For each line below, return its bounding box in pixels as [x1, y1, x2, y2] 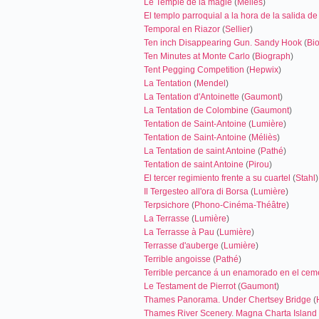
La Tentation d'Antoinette [144, 92, 239, 102]
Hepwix [249, 65, 278, 75]
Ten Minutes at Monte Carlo [144, 51, 250, 61]
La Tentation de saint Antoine [144, 146, 256, 156]
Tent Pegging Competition [144, 65, 244, 75]
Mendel [197, 78, 226, 88]
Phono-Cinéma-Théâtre [194, 200, 286, 210]
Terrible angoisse [144, 254, 211, 264]
